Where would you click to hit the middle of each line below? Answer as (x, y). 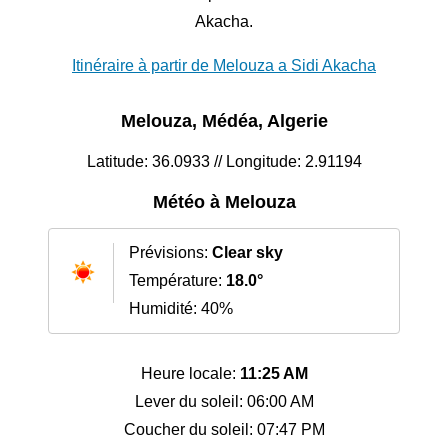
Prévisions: (170, 253)
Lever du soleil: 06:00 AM (224, 402)
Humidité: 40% (181, 309)
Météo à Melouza (224, 202)
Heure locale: (190, 374)
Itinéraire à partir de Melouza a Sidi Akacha (224, 66)
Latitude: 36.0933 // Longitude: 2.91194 (224, 162)
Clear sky (247, 253)
